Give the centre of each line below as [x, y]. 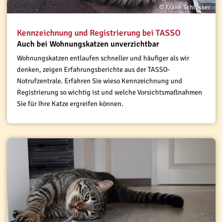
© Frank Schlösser [185, 8]
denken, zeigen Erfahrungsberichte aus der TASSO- [93, 70]
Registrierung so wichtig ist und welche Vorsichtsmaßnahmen [109, 92]
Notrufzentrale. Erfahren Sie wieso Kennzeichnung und [99, 81]
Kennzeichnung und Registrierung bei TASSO [98, 33]
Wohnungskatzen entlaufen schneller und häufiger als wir [103, 58]
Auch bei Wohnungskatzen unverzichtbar [88, 44]
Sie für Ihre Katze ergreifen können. [70, 104]
